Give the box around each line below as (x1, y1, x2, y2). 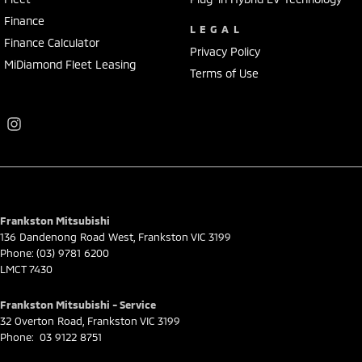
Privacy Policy (189, 44, 260, 59)
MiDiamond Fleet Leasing (4, 57, 136, 72)
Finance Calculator (4, 36, 99, 50)
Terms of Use (189, 66, 259, 81)
